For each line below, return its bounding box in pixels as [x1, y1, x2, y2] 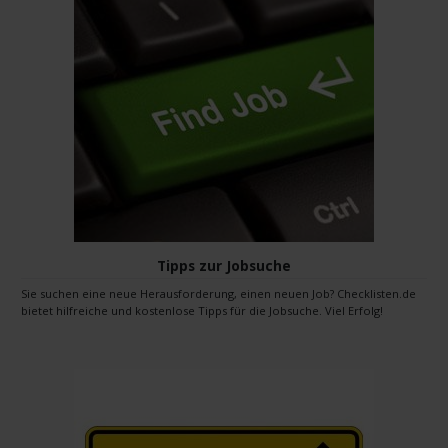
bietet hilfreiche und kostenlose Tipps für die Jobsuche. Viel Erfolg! [56, 303, 383, 319]
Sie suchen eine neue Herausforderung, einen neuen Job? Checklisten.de [21, 286, 416, 302]
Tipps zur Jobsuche [157, 256, 291, 276]
